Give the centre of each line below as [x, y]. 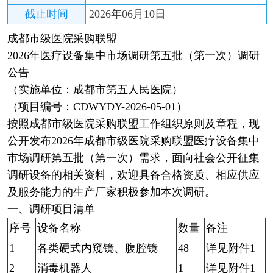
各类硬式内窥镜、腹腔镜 [97, 248]
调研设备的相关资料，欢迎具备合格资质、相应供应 [133, 175]
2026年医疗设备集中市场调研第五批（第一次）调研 [133, 55]
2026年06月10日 [127, 14]
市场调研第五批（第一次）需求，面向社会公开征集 [133, 158]
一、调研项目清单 [51, 209]
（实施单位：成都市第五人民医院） [95, 89]
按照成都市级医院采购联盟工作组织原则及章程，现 [133, 123]
